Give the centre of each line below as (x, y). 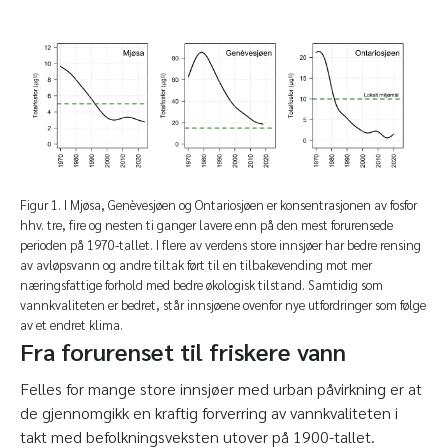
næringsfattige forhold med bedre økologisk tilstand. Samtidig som (201, 285)
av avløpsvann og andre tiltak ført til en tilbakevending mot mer (196, 265)
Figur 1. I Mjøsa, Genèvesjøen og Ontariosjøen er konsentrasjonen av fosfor (218, 205)
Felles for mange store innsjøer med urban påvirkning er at (221, 389)
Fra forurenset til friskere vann (183, 351)
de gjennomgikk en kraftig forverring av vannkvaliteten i (209, 413)
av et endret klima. (71, 325)
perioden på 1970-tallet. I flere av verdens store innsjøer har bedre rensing (220, 245)
